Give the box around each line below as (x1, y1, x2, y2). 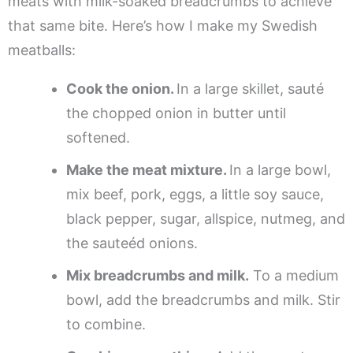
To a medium (249, 267, 339, 284)
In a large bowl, (229, 162, 331, 179)
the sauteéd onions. (66, 235, 198, 252)
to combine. (66, 316, 146, 333)
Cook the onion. (66, 80, 176, 98)
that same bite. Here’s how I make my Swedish (8, 17, 318, 35)
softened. (66, 129, 130, 147)
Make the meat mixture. (66, 162, 229, 179)
